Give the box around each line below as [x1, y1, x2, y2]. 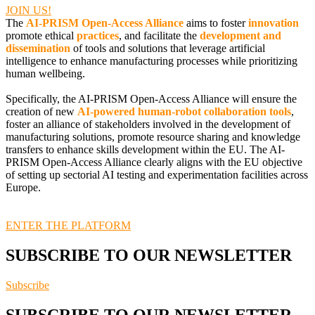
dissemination [6, 42, 70, 55]
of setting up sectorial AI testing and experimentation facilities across [6, 169, 308, 181]
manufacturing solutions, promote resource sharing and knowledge [6, 131, 300, 143]
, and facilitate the [119, 30, 200, 42]
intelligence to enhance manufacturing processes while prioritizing [6, 55, 297, 67]
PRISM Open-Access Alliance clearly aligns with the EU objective [6, 156, 302, 169]
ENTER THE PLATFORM [6, 219, 131, 232]
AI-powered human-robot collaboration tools [77, 105, 291, 118]
